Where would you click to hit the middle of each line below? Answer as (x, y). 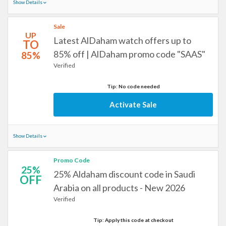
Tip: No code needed (133, 86)
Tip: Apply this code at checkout (133, 220)
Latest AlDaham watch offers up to (122, 40)
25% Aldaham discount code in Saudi (124, 174)
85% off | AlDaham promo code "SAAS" (129, 54)
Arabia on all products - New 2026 (119, 188)
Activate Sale (133, 104)
